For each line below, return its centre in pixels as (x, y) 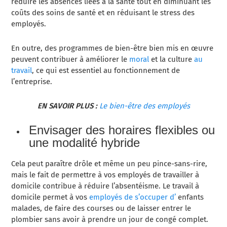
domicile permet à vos (50, 197)
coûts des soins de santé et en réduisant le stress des (103, 13)
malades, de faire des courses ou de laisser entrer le (101, 209)
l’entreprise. (32, 82)
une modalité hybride (85, 143)
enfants (190, 197)
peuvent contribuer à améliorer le (70, 60)
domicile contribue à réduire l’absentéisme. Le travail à (105, 186)
